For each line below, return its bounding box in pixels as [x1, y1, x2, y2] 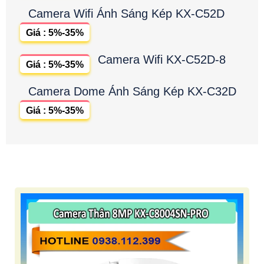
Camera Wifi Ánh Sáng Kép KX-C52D [28, 6, 225, 20]
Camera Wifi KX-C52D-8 [98, 52, 226, 66]
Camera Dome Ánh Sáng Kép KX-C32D [28, 84, 236, 98]
